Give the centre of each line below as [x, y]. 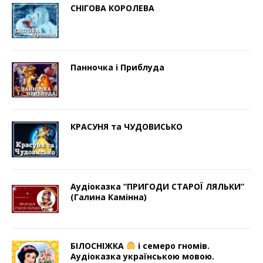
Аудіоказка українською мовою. [142, 256]
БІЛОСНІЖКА [98, 245]
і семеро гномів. [172, 245]
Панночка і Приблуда [117, 68]
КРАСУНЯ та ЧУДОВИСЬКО [127, 127]
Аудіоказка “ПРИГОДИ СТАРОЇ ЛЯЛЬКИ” [157, 186]
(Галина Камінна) [109, 197]
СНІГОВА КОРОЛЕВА [112, 8]
